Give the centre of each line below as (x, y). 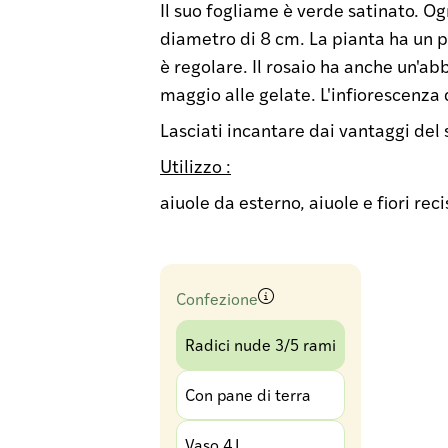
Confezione (217, 298)
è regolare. (204, 65)
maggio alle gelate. (238, 93)
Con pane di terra (248, 394)
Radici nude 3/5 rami (260, 344)
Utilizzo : (195, 165)
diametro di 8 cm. (232, 37)
